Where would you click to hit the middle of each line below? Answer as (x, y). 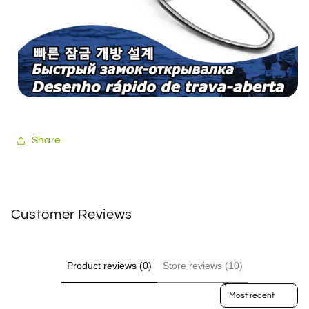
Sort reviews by (252, 288)
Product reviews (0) (109, 266)
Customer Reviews (71, 215)
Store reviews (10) (202, 266)
